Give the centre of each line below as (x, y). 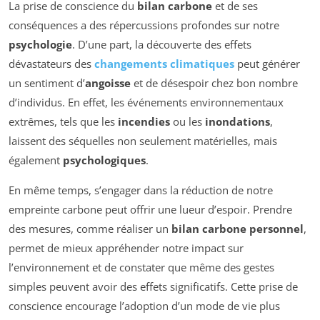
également (36, 160)
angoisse (108, 83)
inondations (237, 122)
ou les (187, 122)
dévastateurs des (51, 64)
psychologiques (104, 160)
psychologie (40, 45)
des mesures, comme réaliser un (90, 229)
